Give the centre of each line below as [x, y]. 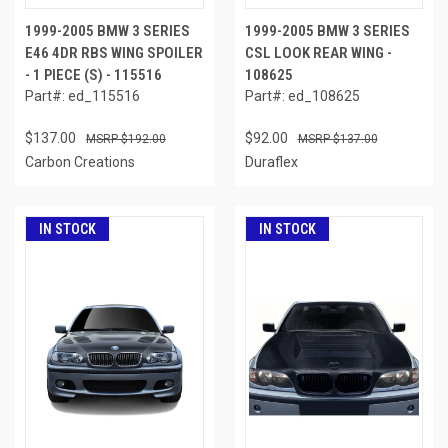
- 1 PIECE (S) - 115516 [93, 74]
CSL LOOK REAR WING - [318, 52]
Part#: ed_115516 [82, 95]
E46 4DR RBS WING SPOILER [114, 52]
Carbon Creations [80, 161]
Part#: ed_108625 [302, 95]
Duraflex [271, 161]
